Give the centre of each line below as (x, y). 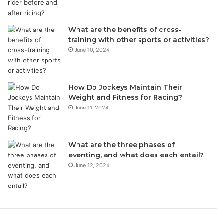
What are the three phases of (122, 145)
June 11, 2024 (91, 108)
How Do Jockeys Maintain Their (125, 87)
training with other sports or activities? (139, 40)
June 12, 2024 (92, 165)
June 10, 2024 (92, 50)
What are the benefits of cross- (125, 30)
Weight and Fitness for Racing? (125, 98)
